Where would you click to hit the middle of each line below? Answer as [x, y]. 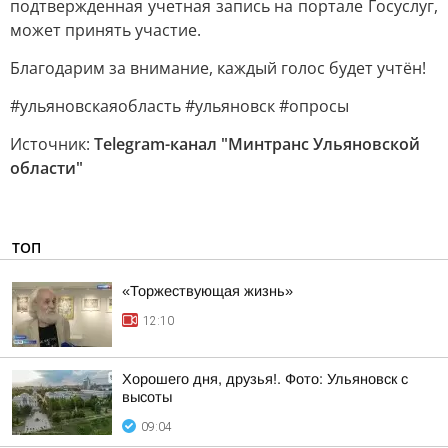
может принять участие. [105, 30]
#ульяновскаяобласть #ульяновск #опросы [179, 106]
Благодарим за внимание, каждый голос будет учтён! [218, 68]
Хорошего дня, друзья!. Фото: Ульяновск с [265, 379]
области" [46, 168]
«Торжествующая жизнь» [207, 291]
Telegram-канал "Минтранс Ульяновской [257, 144]
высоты [147, 397]
